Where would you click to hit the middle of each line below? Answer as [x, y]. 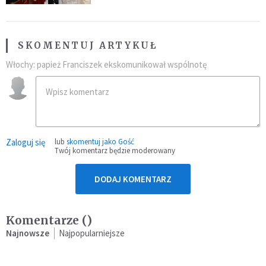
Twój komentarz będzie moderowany [115, 150]
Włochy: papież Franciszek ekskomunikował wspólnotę [106, 64]
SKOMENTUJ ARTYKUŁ [88, 45]
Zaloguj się [26, 142]
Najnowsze [28, 233]
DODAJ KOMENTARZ [133, 179]
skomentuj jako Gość [100, 141]
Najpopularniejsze [92, 233]
